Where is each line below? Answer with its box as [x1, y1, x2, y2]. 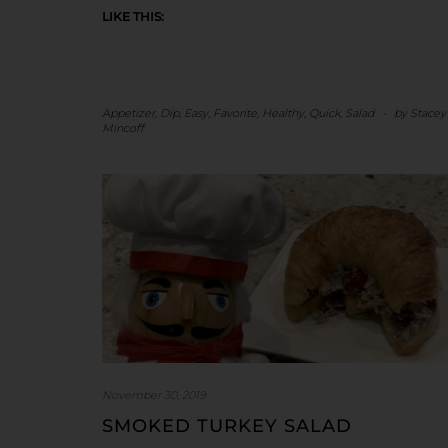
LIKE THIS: [102, 8, 164, 24]
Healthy [262, 105, 304, 120]
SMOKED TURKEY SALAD [102, 415, 352, 438]
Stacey [410, 105, 446, 120]
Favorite [213, 105, 257, 120]
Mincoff [102, 120, 144, 135]
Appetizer [102, 105, 155, 120]
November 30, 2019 [102, 388, 206, 403]
